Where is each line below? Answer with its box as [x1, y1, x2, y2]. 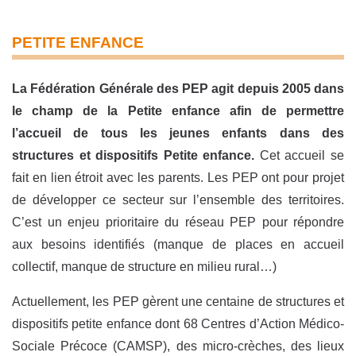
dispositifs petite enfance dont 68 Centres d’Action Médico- [12, 317, 344, 331]
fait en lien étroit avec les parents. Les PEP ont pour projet [12, 171, 344, 185]
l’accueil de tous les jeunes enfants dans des [12, 126, 344, 141]
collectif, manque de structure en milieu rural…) [12, 260, 277, 274]
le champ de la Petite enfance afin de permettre [12, 104, 344, 118]
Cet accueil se [254, 149, 345, 163]
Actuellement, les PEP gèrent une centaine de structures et [12, 295, 344, 309]
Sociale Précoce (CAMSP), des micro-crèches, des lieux [12, 339, 344, 354]
